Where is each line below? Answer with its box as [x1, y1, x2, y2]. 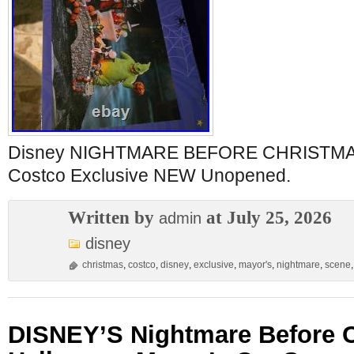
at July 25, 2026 [201, 207, 332, 228]
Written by [68, 207, 159, 228]
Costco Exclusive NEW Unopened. [8, 165, 291, 186]
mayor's [239, 259, 272, 270]
